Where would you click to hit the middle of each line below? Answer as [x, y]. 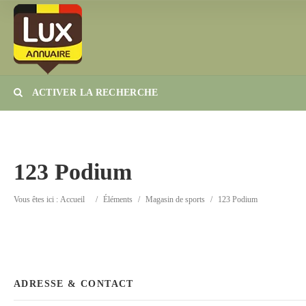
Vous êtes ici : [37, 199]
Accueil [72, 199]
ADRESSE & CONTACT [74, 284]
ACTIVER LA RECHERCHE [94, 93]
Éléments [118, 199]
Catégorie [176, 162]
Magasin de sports [175, 199]
